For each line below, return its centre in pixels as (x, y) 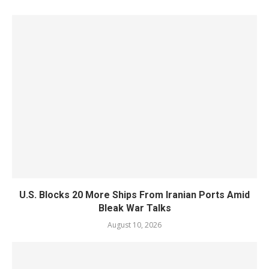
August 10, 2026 (134, 225)
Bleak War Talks (134, 208)
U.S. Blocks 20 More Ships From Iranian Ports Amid (134, 195)
